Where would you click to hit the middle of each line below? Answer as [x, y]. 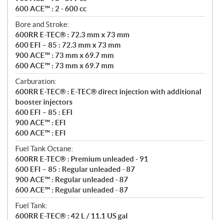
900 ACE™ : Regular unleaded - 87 [72, 180]
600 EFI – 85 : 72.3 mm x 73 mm [68, 45]
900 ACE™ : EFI [41, 123]
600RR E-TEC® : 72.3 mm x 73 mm [72, 35]
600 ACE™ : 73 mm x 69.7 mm [65, 66]
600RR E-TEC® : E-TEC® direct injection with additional [108, 92]
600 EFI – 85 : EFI [44, 112]
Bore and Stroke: [42, 25]
